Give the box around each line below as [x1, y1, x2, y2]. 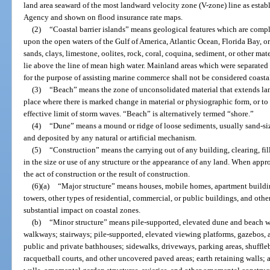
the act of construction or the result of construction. [24, 169, 190, 178]
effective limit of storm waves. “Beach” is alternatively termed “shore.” [24, 108, 254, 118]
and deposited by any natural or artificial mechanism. [24, 133, 197, 142]
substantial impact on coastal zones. [24, 205, 141, 215]
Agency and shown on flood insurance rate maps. [24, 12, 183, 22]
